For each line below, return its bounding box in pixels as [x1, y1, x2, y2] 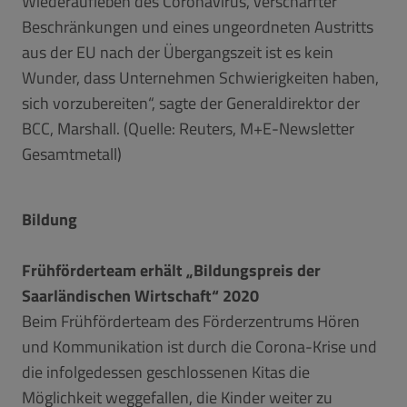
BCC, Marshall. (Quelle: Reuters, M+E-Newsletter [22, 115, 354, 141]
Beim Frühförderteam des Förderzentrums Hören [22, 308, 360, 333]
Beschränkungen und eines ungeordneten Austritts [22, 14, 373, 39]
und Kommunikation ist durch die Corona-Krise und [22, 333, 377, 359]
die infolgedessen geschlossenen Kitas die [22, 359, 310, 384]
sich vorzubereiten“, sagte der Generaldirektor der [22, 90, 360, 115]
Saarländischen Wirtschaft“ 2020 [22, 283, 259, 308]
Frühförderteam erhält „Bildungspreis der [22, 257, 321, 283]
